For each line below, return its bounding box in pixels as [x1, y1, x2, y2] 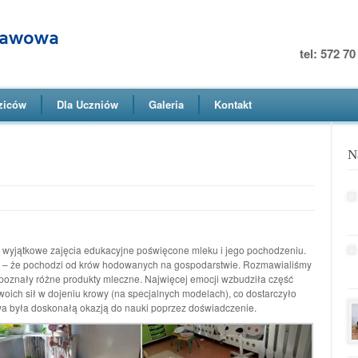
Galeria [149, 97, 184, 112]
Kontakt [214, 97, 252, 112]
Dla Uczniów [57, 97, 118, 112]
